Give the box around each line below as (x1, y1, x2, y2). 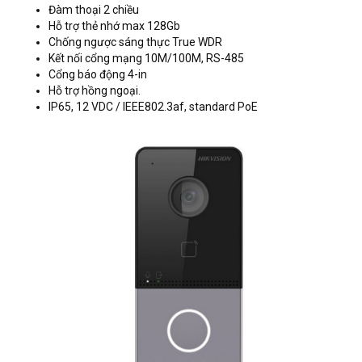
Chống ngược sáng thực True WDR (48, 36, 222, 49)
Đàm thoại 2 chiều (48, 3, 139, 17)
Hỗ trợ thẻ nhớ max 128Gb (48, 19, 180, 33)
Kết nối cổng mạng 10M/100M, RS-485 (48, 52, 244, 65)
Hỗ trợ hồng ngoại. (48, 84, 141, 98)
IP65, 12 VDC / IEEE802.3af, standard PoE (48, 100, 258, 114)
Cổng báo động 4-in (48, 68, 147, 82)
